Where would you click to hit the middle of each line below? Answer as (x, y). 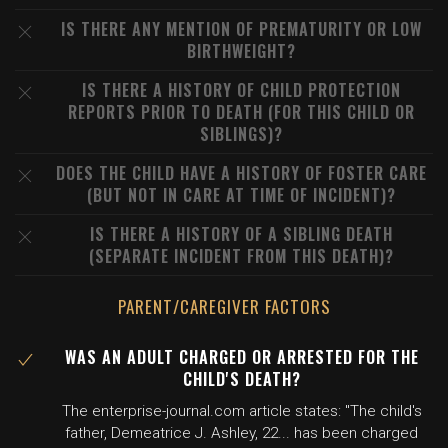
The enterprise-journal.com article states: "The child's (241, 411)
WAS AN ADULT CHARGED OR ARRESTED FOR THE (241, 357)
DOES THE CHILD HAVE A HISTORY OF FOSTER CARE (241, 173)
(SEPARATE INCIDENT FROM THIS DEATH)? (241, 256)
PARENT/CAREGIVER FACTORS (224, 306)
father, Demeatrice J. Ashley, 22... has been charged (241, 433)
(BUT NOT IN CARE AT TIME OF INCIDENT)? (241, 195)
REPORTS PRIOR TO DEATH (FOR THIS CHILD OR (241, 112)
